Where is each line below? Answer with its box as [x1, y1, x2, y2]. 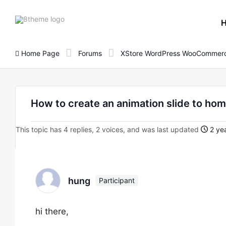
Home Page [19, 48, 60, 58]
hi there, [35, 206, 69, 216]
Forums [78, 48, 102, 58]
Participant [99, 176, 135, 185]
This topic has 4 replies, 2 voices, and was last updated [16, 125, 201, 134]
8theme [64, 14, 89, 23]
